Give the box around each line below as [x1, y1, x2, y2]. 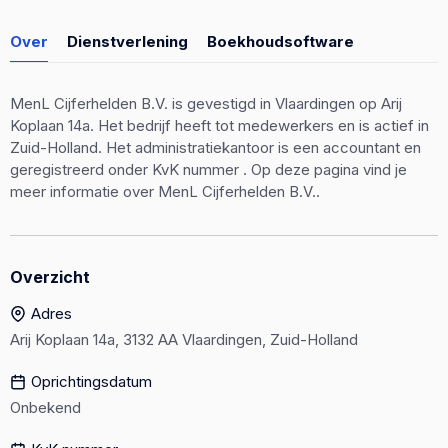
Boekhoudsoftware [207, 32, 355, 51]
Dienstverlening [67, 32, 189, 51]
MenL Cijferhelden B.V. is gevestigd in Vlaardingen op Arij [10, 94, 402, 113]
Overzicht [10, 267, 90, 287]
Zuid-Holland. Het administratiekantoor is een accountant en [10, 138, 421, 157]
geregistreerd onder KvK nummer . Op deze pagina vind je [10, 160, 407, 179]
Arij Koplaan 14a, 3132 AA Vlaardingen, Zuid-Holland [10, 330, 358, 349]
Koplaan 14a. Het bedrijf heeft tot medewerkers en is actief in [10, 116, 429, 135]
